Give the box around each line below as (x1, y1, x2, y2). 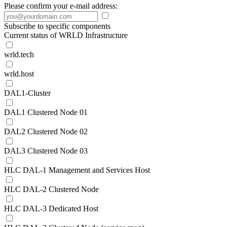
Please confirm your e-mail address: (4, 2, 118, 10)
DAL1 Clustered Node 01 (4, 108, 88, 117)
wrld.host (4, 69, 34, 78)
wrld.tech (4, 50, 34, 59)
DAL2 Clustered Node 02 (4, 127, 88, 136)
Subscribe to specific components (4, 22, 110, 30)
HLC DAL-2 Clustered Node (4, 185, 99, 194)
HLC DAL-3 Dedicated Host (4, 204, 98, 213)
